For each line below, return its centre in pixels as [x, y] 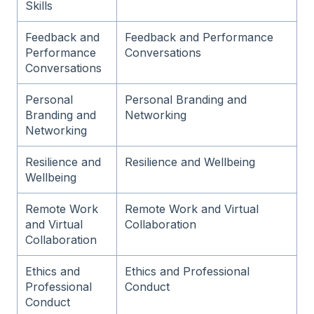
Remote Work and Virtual [192, 209]
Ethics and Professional [187, 271]
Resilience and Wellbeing [190, 162]
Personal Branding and [186, 99]
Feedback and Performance [199, 37]
